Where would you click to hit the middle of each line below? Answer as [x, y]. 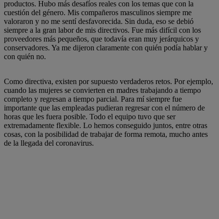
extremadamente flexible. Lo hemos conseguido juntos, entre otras [106, 125]
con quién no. [25, 56]
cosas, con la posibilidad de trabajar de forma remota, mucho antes [106, 134]
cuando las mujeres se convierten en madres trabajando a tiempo [102, 90]
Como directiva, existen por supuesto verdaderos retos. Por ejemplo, [109, 81]
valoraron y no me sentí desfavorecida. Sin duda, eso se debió [99, 21]
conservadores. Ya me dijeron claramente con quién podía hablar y [106, 48]
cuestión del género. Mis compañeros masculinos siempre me [98, 12]
